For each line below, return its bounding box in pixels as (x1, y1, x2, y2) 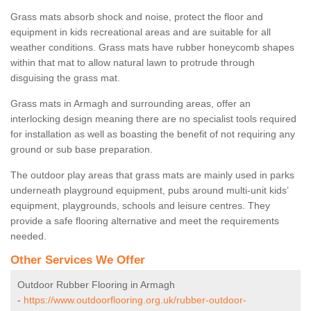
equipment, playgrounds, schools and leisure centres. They (10, 200, 270, 212)
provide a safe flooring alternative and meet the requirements (10, 215, 279, 227)
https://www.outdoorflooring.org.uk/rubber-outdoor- (24, 294, 246, 306)
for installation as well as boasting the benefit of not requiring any (10, 128, 295, 140)
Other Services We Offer (10, 253, 145, 267)
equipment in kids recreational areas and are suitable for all (10, 26, 271, 38)
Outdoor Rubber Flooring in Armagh (17, 279, 175, 291)
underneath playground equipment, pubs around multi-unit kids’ (10, 185, 288, 196)
